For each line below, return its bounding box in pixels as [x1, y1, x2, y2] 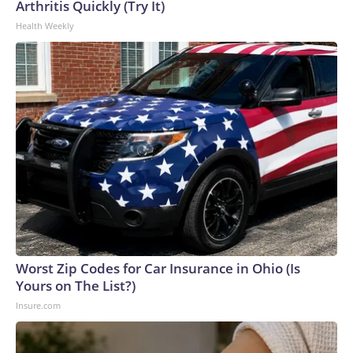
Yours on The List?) [16, 277, 136, 295]
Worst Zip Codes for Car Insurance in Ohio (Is [16, 259, 300, 278]
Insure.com [16, 299, 61, 312]
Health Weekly [16, 20, 74, 32]
